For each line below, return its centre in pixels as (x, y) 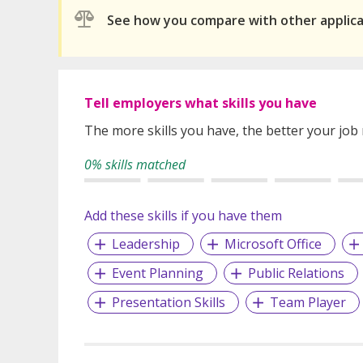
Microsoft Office (273, 244)
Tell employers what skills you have (201, 103)
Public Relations (296, 273)
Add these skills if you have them (183, 216)
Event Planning (157, 273)
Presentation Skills (168, 303)
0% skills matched (135, 165)
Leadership (145, 244)
